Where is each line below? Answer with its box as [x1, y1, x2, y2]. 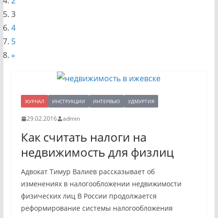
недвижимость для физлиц [20, 144, 174, 160]
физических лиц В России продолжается [20, 191, 157, 200]
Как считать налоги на [20, 129, 146, 145]
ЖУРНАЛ [24, 98, 44, 105]
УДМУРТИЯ [127, 98, 154, 105]
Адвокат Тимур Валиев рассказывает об [20, 167, 155, 176]
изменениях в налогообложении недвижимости [20, 179, 182, 188]
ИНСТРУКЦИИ [52, 98, 85, 105]
